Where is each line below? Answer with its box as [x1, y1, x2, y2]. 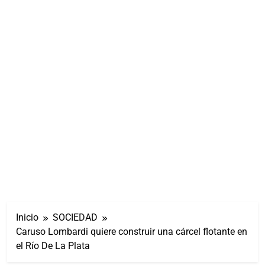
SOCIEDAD [53, 211, 98, 223]
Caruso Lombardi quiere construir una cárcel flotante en [16, 225, 247, 237]
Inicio [16, 211, 38, 223]
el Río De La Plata [16, 240, 90, 251]
